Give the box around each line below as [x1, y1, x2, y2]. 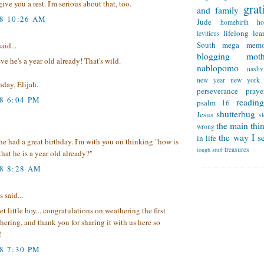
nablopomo [197, 62, 239, 74]
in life [197, 133, 217, 144]
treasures [225, 145, 249, 154]
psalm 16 [197, 97, 230, 108]
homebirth [220, 18, 249, 27]
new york [230, 75, 260, 85]
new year [197, 75, 225, 85]
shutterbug [216, 108, 255, 120]
